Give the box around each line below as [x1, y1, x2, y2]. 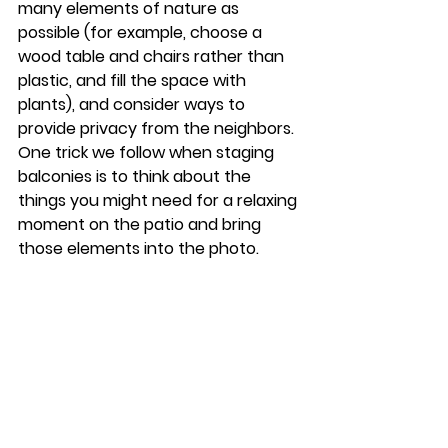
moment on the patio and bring [18, 212, 265, 236]
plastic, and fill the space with [18, 68, 250, 92]
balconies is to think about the [18, 164, 255, 188]
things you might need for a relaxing [18, 188, 301, 212]
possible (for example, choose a [18, 20, 266, 44]
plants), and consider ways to [18, 92, 249, 116]
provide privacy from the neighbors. [18, 116, 298, 140]
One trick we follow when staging [18, 140, 278, 164]
